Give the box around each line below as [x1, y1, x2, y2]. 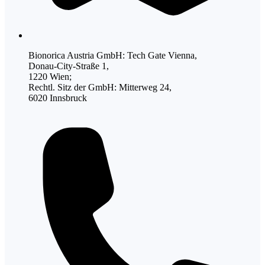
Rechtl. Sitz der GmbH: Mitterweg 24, [28, 82, 172, 92]
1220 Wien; [28, 71, 72, 82]
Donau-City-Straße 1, [28, 60, 109, 71]
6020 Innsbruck [28, 92, 87, 103]
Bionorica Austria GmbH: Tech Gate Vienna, [28, 50, 197, 60]
